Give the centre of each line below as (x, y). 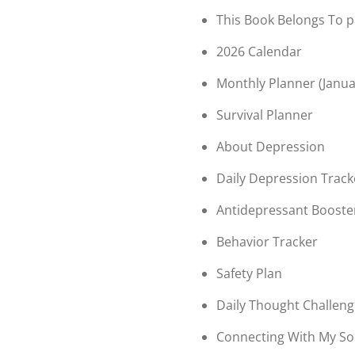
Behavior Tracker (267, 241)
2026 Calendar (259, 51)
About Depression (271, 146)
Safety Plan (249, 273)
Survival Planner (265, 115)
